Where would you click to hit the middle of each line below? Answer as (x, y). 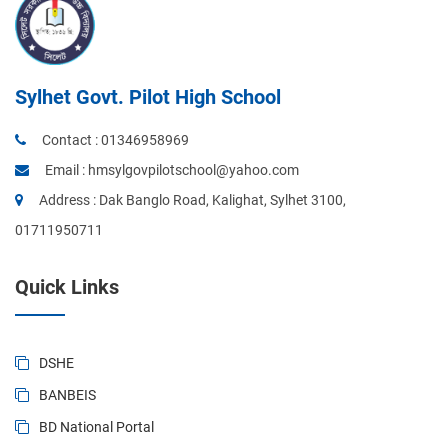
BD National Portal (96, 427)
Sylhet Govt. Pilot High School (148, 97)
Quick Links (67, 287)
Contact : (71, 140)
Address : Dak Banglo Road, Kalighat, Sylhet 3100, (192, 200)
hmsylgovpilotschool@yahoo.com (193, 170)
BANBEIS (67, 395)
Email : (66, 170)
